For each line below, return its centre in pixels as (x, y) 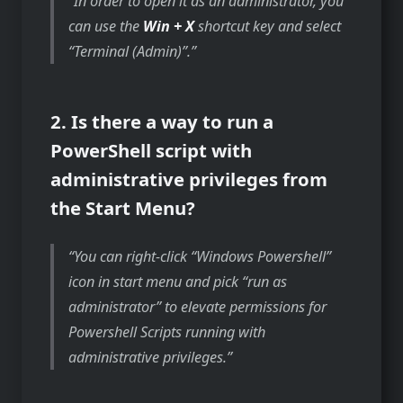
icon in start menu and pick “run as (178, 282)
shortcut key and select (270, 27)
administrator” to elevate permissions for (198, 307)
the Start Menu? (123, 208)
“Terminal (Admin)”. (130, 52)
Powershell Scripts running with (167, 332)
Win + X (171, 27)
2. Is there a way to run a (162, 122)
